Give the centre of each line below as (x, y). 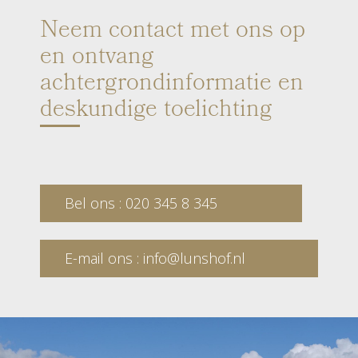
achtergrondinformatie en (172, 85)
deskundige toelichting (156, 111)
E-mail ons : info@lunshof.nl (155, 258)
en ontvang (97, 58)
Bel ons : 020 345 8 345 (141, 203)
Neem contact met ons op (173, 32)
